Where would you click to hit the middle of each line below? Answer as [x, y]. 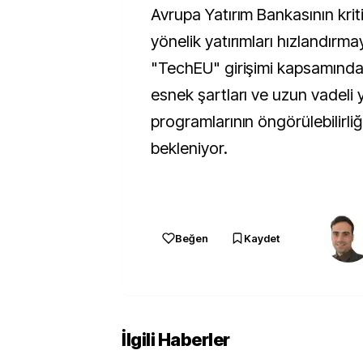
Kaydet [262, 238]
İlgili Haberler [176, 340]
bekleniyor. [189, 148]
